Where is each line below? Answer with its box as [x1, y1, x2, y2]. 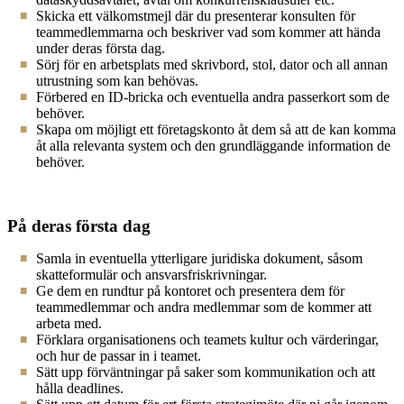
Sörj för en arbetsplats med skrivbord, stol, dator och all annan [36, 57, 388, 72]
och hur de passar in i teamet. [36, 348, 201, 363]
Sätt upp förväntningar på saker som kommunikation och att [36, 364, 375, 380]
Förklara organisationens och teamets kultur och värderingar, [36, 332, 379, 347]
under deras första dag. [36, 41, 165, 56]
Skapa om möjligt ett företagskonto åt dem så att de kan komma [36, 122, 396, 137]
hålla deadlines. [36, 381, 124, 396]
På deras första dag [7, 216, 151, 235]
